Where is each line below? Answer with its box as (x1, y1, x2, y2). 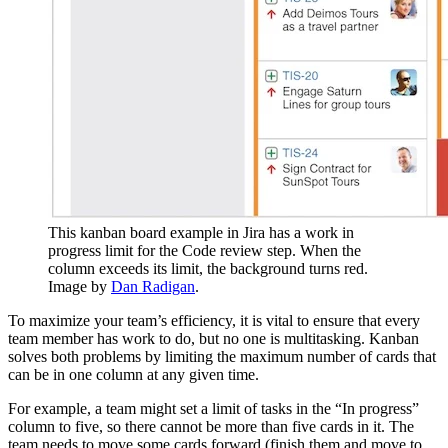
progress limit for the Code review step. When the (48, 241, 361, 259)
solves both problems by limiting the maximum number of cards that (8, 347, 436, 365)
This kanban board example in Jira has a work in (48, 223, 354, 241)
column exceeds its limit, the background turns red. (48, 259, 368, 277)
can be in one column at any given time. (8, 365, 259, 383)
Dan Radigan (111, 277, 195, 295)
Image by (48, 277, 111, 295)
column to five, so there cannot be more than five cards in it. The (8, 417, 414, 435)
